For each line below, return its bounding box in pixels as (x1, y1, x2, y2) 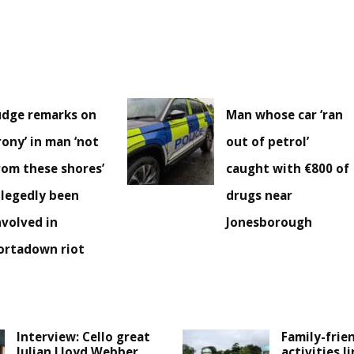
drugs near (226, 186, 293, 203)
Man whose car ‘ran (226, 106, 344, 122)
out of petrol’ (226, 133, 310, 149)
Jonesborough (226, 213, 313, 230)
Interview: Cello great (17, 328, 151, 345)
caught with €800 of (226, 160, 350, 176)
